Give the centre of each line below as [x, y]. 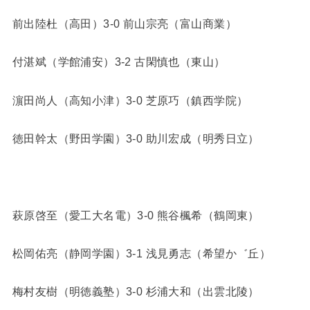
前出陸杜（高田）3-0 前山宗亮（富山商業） [124, 23]
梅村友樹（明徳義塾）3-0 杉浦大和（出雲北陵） [136, 292]
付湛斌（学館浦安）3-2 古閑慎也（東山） [119, 62]
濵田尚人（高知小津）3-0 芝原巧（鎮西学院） [130, 100]
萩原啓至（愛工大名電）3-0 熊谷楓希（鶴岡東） [136, 215]
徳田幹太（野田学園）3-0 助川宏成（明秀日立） [136, 138]
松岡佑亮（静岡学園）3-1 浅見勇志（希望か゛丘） [142, 254]
